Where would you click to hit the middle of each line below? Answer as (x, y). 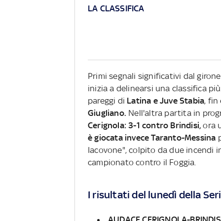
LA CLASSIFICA (116, 9)
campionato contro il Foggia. (142, 163)
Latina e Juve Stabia (166, 101)
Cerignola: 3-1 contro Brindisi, (146, 126)
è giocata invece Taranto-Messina (152, 138)
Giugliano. (108, 113)
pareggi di (108, 101)
